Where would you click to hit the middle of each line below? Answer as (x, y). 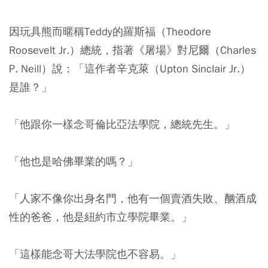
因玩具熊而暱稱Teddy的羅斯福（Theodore (110, 31)
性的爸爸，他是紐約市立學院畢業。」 (100, 217)
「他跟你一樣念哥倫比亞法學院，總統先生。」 (122, 124)
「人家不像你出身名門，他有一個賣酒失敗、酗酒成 (133, 198)
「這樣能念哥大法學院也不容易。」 (95, 254)
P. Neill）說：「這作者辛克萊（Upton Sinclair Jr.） (130, 68)
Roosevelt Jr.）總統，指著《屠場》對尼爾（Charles (133, 50)
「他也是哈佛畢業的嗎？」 (74, 161)
